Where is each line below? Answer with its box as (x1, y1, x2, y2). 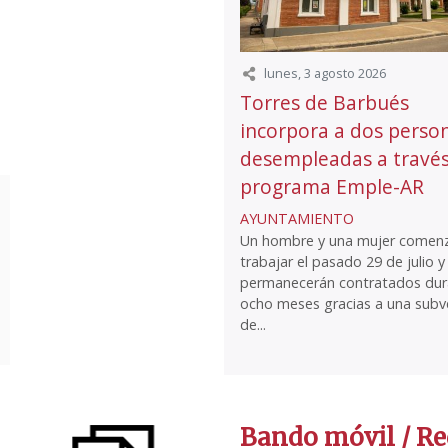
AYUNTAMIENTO (240, 209, 354, 229)
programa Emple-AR (240, 173, 424, 201)
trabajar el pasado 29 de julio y (240, 252, 445, 272)
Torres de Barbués (240, 89, 409, 117)
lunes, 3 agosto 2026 (264, 64, 386, 82)
